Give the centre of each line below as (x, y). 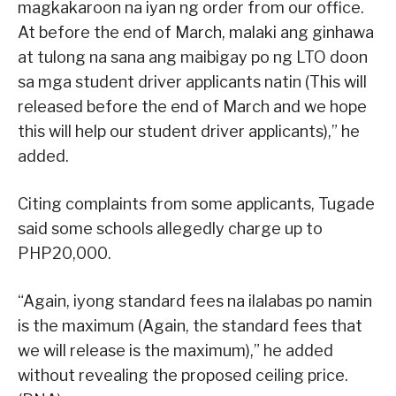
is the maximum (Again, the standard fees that (190, 326)
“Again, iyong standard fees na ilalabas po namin (195, 301)
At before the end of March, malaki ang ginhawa (196, 33)
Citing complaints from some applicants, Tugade (196, 204)
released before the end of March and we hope (192, 107)
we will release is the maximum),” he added (175, 351)
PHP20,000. (65, 254)
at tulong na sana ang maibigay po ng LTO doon (193, 57)
